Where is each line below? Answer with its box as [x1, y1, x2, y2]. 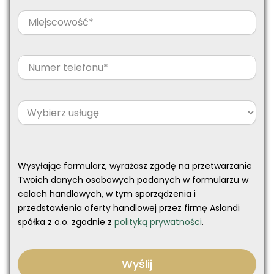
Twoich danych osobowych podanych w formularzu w [18, 174, 248, 187]
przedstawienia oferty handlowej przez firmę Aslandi [18, 202, 240, 215]
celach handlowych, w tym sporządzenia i [18, 188, 196, 201]
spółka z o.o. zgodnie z [18, 216, 114, 229]
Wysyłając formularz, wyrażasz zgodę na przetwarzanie [18, 160, 252, 172]
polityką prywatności [114, 216, 202, 229]
